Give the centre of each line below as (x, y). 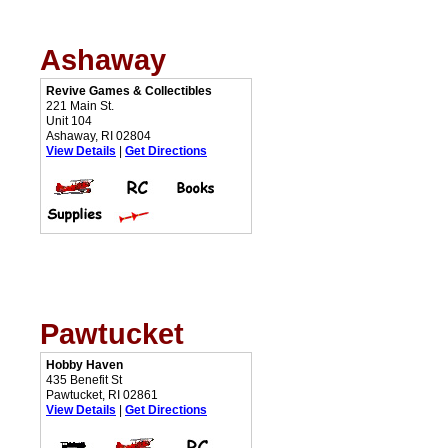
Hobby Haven (84, 365)
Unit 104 (69, 121)
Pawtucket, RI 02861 (102, 395)
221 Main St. (80, 106)
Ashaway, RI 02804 (98, 136)
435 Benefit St (84, 380)
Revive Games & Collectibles (129, 91)
